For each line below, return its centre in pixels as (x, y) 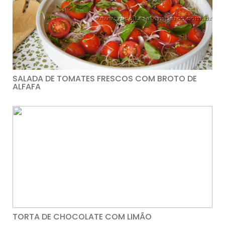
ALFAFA (27, 87)
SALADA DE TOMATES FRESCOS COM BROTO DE (105, 79)
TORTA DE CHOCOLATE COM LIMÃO (82, 217)
